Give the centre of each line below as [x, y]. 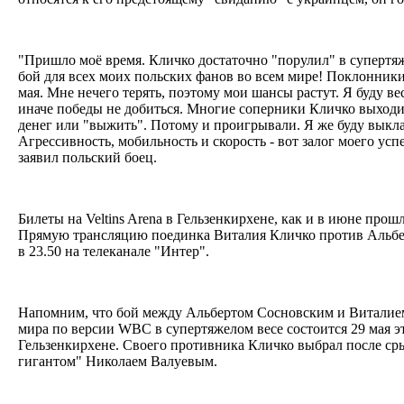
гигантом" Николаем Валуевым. [119, 361]
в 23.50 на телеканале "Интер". [115, 251]
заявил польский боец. [89, 157]
